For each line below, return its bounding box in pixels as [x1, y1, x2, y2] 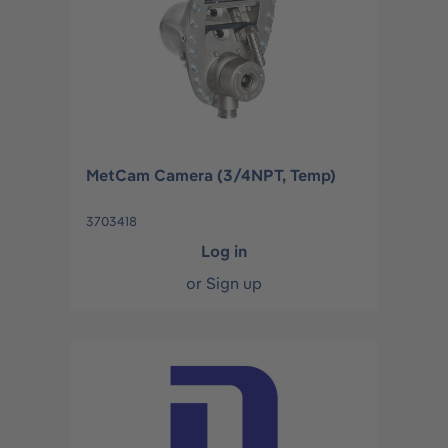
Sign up [206, 273, 262, 293]
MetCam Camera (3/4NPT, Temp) [86, 165, 336, 185]
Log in [201, 241, 247, 261]
